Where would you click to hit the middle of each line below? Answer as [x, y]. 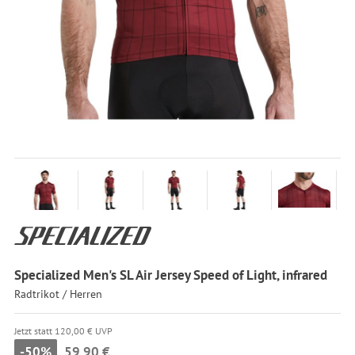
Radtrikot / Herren [58, 293]
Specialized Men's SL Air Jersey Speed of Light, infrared [170, 275]
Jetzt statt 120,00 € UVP [63, 330]
